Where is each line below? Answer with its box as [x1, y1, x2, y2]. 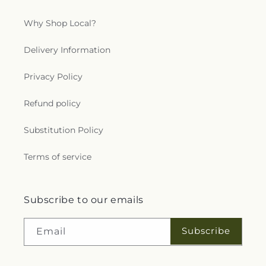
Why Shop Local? [24, 17, 96, 28]
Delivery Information [24, 44, 110, 55]
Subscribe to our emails [24, 194, 144, 205]
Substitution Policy [24, 124, 103, 135]
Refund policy [24, 97, 81, 109]
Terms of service [24, 151, 91, 162]
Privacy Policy [24, 71, 83, 82]
